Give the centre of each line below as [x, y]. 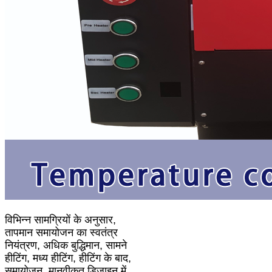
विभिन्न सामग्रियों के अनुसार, [60, 219]
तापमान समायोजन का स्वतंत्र [61, 232]
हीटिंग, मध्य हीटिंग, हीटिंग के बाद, [68, 258]
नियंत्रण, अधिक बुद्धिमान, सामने [66, 245]
